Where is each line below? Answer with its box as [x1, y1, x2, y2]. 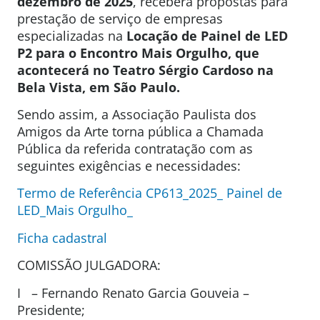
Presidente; [17, 301, 85, 319]
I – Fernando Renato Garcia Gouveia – [17, 284, 249, 301]
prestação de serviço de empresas [17, 9, 223, 27]
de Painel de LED [181, 26, 288, 44]
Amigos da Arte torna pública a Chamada [17, 122, 264, 140]
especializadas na [17, 26, 126, 44]
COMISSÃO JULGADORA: [17, 256, 161, 274]
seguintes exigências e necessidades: [17, 156, 241, 174]
